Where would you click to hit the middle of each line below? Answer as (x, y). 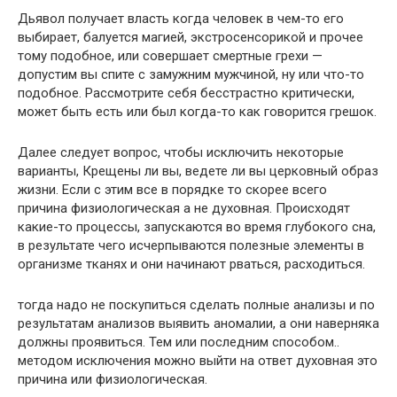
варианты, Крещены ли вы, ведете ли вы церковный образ (198, 171)
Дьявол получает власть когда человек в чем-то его (181, 19)
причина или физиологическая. (113, 380)
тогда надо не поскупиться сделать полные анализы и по (196, 305)
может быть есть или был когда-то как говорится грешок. (197, 112)
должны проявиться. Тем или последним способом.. (179, 343)
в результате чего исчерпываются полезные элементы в (191, 246)
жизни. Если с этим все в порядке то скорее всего (172, 190)
